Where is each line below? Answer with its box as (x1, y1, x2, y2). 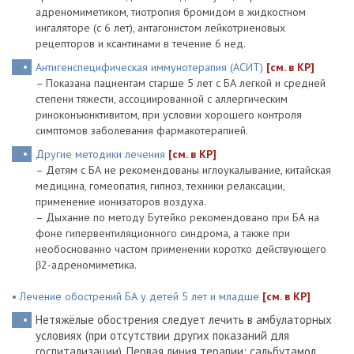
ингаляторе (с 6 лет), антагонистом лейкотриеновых (36, 21, 285, 35)
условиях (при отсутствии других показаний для (36, 328, 289, 343)
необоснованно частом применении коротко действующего (36, 242, 326, 256)
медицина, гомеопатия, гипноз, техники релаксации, (36, 179, 284, 193)
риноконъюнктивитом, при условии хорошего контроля (36, 107, 302, 122)
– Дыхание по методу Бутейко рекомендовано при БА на (36, 210, 319, 224)
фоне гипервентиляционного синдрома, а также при (36, 226, 290, 240)
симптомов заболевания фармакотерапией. (36, 123, 248, 137)
